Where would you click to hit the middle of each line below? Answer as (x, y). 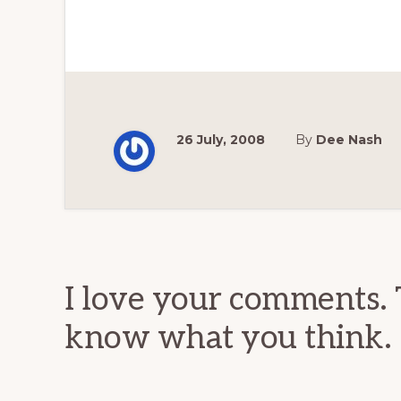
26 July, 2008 (221, 140)
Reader (125, 228)
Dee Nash (349, 140)
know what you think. (228, 338)
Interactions (167, 267)
